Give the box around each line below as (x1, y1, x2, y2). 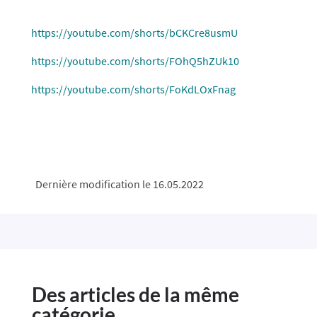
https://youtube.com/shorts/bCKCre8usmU (30, 25, 238, 40)
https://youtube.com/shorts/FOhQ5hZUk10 (30, 54, 239, 68)
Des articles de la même (31, 282, 239, 306)
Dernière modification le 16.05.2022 (35, 177, 204, 191)
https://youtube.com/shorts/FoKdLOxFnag (30, 82, 236, 96)
